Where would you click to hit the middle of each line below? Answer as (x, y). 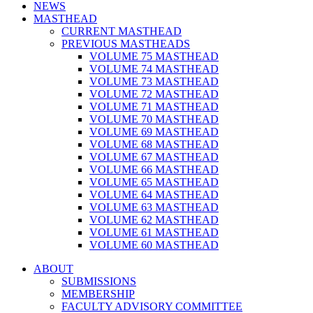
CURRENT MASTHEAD (122, 31)
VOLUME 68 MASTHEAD (154, 145)
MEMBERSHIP (98, 294)
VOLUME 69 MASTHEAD (154, 132)
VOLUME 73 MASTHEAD (154, 82)
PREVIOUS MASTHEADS (126, 44)
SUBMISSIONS (99, 282)
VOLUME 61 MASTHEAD (154, 233)
